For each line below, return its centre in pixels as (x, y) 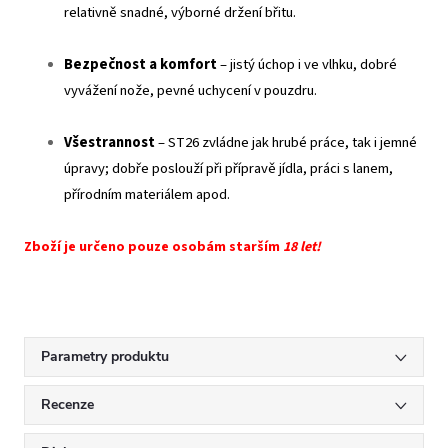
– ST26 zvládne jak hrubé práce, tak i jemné (286, 142)
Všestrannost (109, 142)
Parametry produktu (105, 356)
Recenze (67, 404)
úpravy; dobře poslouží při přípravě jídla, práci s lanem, (228, 168)
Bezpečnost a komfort (140, 64)
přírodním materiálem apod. (147, 194)
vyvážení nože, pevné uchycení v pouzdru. (190, 90)
